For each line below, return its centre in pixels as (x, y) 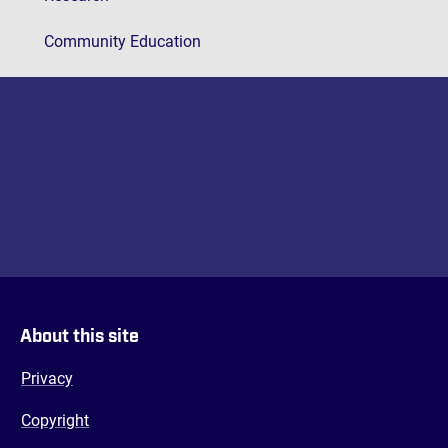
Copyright (55, 420)
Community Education (122, 41)
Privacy (47, 378)
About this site (79, 337)
